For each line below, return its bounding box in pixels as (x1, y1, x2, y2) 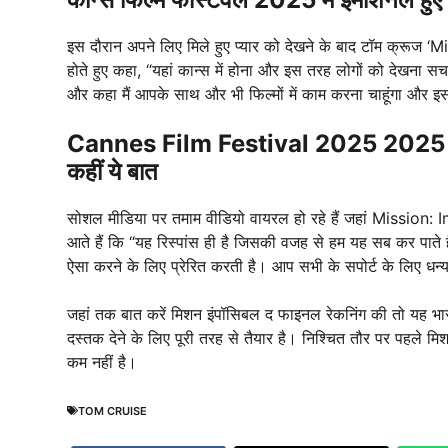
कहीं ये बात (67, 157, 158, 187)
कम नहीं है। (67, 352, 137, 373)
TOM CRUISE (78, 403, 147, 418)
